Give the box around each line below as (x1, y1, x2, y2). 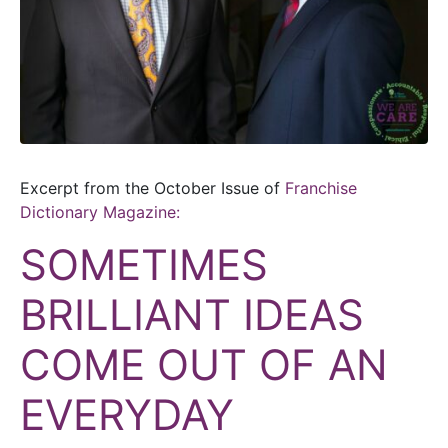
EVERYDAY (20, 388, 234, 440)
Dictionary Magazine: (20, 201, 180, 222)
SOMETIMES (20, 238, 268, 290)
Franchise (285, 177, 357, 198)
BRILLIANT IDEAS (20, 288, 364, 340)
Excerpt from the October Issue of (20, 177, 285, 198)
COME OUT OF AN (20, 338, 388, 390)
